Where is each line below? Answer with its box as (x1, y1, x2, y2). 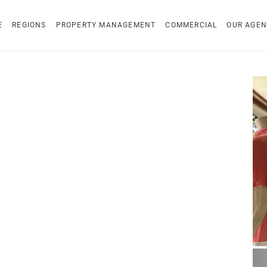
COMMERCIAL (165, 21, 218, 29)
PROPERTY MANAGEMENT (55, 21, 156, 29)
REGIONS (12, 21, 46, 29)
